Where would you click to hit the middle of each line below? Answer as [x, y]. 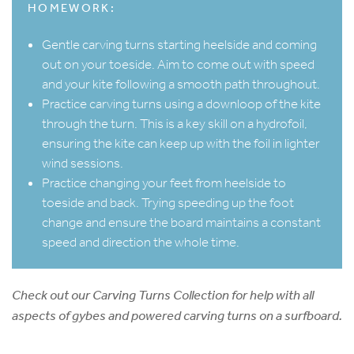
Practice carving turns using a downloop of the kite [181, 104]
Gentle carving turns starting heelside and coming [179, 44]
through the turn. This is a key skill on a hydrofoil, [175, 123]
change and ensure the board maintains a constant [181, 222]
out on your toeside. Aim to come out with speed [178, 64]
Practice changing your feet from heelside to [164, 183]
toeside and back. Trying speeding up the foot [168, 202]
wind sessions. [83, 163]
